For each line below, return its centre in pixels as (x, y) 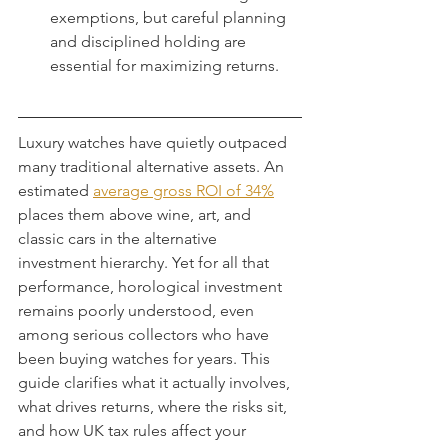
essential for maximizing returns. (164, 65)
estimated (55, 190)
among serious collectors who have (145, 334)
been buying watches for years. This (146, 358)
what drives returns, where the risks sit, (154, 406)
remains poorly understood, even (138, 310)
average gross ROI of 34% (183, 190)
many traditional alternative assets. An (153, 166)
